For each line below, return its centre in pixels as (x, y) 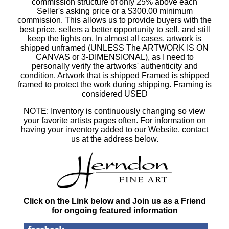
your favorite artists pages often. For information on (114, 120)
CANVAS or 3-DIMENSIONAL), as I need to (114, 57)
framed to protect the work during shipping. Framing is (114, 84)
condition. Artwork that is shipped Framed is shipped (114, 75)
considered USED (114, 94)
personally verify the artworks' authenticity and (114, 66)
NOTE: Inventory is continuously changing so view (114, 111)
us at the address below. (114, 139)
